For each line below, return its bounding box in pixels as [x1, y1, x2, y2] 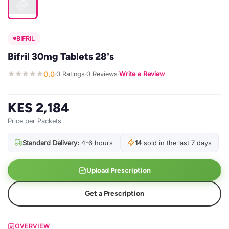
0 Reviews [86, 70, 118, 78]
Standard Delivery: [22, 138, 79, 147]
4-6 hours [79, 138, 113, 147]
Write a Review [119, 70, 165, 78]
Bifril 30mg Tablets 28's [8, 50, 114, 62]
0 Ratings [56, 70, 85, 78]
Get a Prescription [85, 189, 144, 198]
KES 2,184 [8, 100, 70, 116]
